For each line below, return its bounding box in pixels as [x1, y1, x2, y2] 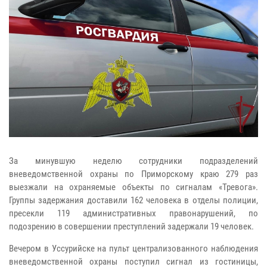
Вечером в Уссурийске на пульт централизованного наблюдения [9, 243, 258, 254]
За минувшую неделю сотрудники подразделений [9, 155, 258, 166]
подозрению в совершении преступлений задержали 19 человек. [9, 221, 254, 232]
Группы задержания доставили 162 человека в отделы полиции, [9, 194, 258, 206]
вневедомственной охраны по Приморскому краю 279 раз [9, 168, 258, 179]
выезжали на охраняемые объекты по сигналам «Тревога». [9, 181, 258, 193]
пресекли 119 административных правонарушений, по [9, 207, 258, 219]
